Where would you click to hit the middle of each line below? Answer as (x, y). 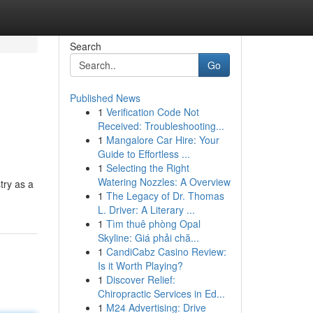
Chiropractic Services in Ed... (161, 293)
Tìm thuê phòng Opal (153, 224)
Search (85, 46)
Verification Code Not (152, 112)
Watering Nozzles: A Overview (164, 182)
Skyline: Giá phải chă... (148, 238)
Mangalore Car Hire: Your (162, 140)
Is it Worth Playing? (140, 265)
